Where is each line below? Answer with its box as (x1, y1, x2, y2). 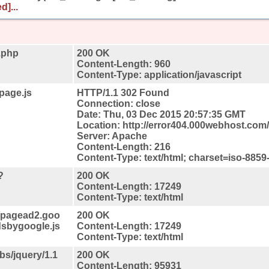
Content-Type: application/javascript (77, 69, 241, 80)
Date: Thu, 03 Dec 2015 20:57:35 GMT (77, 109, 246, 119)
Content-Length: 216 (77, 141, 171, 152)
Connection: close (77, 98, 160, 109)
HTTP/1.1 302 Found (77, 87, 169, 98)
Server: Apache (77, 130, 147, 141)
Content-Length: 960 (77, 58, 171, 69)
